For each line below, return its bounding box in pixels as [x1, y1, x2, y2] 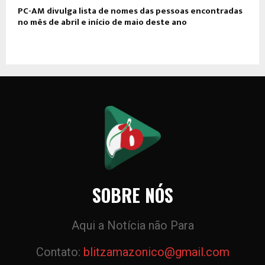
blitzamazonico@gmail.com [83, 244, 230, 259]
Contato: [35, 244, 83, 259]
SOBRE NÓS [92, 181, 173, 208]
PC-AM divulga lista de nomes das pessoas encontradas [18, 4, 243, 19]
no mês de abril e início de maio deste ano [18, 15, 187, 30]
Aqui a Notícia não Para [71, 218, 194, 232]
